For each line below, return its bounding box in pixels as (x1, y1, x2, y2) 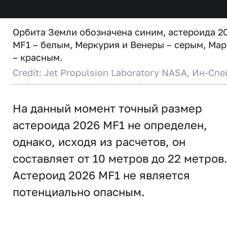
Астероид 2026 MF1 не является (13, 168, 190, 182)
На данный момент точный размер (13, 101, 202, 115)
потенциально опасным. (13, 185, 145, 199)
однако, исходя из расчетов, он (13, 135, 185, 148)
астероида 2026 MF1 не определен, (13, 118, 207, 132)
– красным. (13, 52, 62, 63)
